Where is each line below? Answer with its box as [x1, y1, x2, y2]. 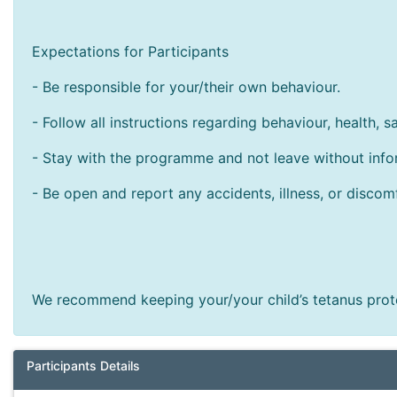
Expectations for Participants [32, 43, 229, 60]
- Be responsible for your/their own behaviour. [32, 78, 340, 96]
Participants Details [27, 358, 140, 373]
